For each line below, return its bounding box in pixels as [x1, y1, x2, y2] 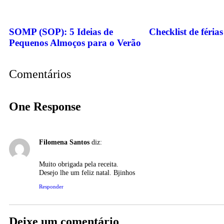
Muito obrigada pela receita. [39, 159, 118, 168]
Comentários [9, 67, 71, 80]
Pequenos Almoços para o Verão [9, 37, 141, 48]
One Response [9, 99, 81, 113]
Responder [39, 183, 63, 189]
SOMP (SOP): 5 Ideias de [9, 26, 113, 37]
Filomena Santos [39, 137, 89, 146]
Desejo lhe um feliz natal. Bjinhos [39, 168, 135, 176]
